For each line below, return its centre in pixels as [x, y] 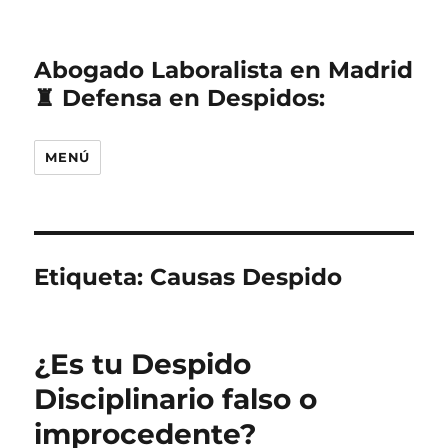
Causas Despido [246, 277]
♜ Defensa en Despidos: [180, 98]
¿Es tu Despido [143, 364]
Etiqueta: [92, 277]
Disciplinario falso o [176, 399]
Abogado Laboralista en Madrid [224, 70]
